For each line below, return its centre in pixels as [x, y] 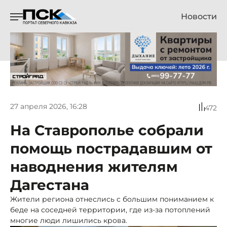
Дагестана [50, 185]
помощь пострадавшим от [111, 148]
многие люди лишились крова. [69, 220]
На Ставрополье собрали [107, 130]
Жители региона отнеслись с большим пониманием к [112, 199]
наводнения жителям [94, 166]
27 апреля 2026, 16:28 [49, 107]
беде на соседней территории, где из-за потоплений [110, 210]
